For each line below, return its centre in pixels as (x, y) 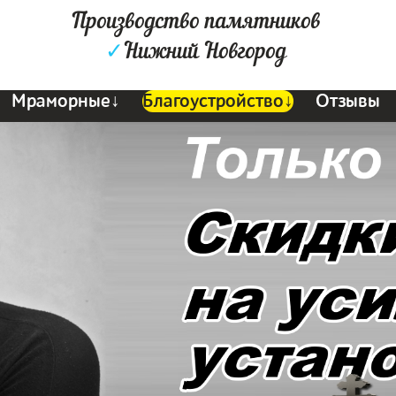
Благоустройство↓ (218, 101)
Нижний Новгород (206, 52)
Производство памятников (196, 22)
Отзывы (348, 101)
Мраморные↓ (66, 101)
